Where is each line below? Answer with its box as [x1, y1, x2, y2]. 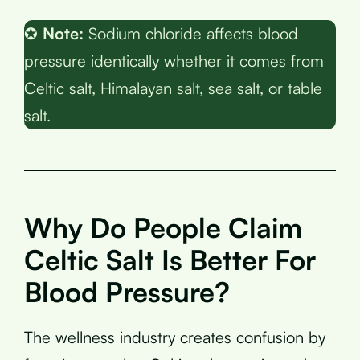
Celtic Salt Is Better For [24, 242, 316, 276]
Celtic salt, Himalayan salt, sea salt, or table [24, 77, 322, 98]
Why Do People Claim [24, 210, 302, 244]
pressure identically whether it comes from [24, 50, 324, 71]
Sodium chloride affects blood [84, 22, 298, 43]
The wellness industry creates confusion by [24, 326, 325, 347]
